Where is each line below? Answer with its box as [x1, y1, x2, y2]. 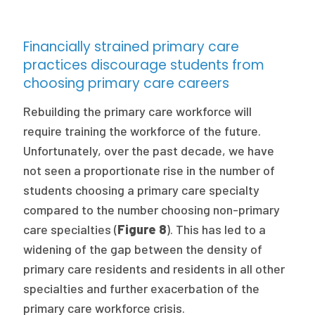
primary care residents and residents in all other [23, 261, 285, 276]
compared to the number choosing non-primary [23, 202, 281, 217]
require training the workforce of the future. [23, 123, 262, 139]
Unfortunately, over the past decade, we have [23, 143, 275, 158]
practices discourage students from [23, 56, 265, 75]
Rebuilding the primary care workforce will [23, 103, 252, 119]
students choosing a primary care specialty [23, 182, 260, 198]
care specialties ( [23, 221, 118, 237]
